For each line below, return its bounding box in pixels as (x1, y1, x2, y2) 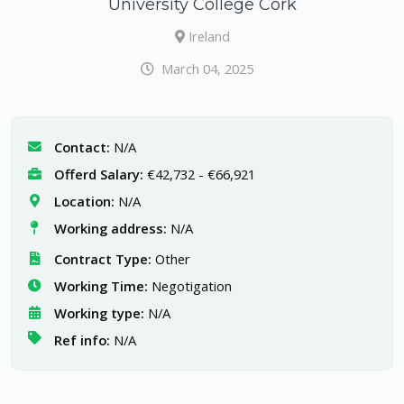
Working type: (53, 304, 144, 323)
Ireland (188, 27, 230, 46)
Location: (53, 192, 115, 211)
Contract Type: (53, 250, 151, 269)
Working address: (53, 219, 167, 238)
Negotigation (151, 277, 232, 296)
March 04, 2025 (161, 60, 253, 78)
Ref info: (53, 331, 110, 350)
